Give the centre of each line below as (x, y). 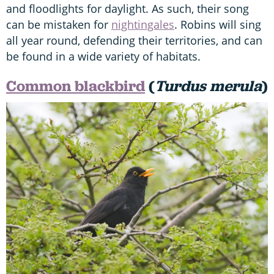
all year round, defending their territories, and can (134, 40)
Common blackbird (76, 86)
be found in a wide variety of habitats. (103, 56)
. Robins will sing (218, 24)
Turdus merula (208, 86)
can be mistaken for (59, 24)
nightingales (143, 24)
